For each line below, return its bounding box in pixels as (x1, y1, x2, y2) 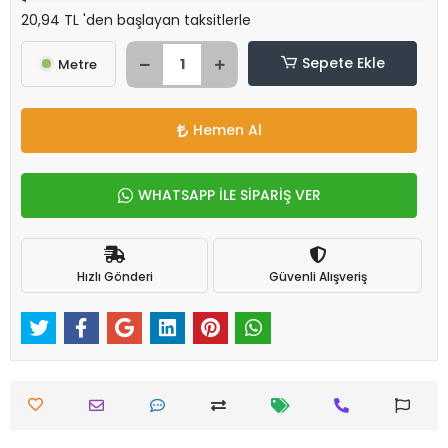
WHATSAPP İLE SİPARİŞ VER (137, 185, 321, 205)
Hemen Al (192, 120, 262, 140)
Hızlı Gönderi (76, 267, 153, 285)
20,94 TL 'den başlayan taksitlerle (21, 10, 251, 30)
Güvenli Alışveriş (268, 267, 367, 285)
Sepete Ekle (301, 53, 385, 73)
